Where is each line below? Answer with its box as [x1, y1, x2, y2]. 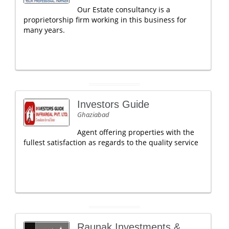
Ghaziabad [77, 110, 109, 119]
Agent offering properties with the [77, 127, 194, 137]
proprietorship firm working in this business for [24, 15, 187, 25]
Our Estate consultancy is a [77, 5, 170, 14]
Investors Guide [77, 99, 149, 110]
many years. [24, 25, 65, 35]
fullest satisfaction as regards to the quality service [24, 138, 198, 147]
